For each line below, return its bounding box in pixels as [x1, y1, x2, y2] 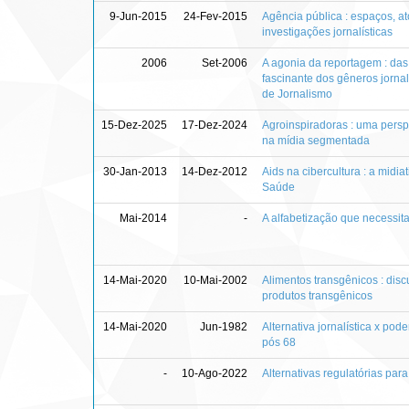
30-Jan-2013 [103, 164, 167, 178]
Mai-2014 [120, 211, 167, 225]
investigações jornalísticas [262, 25, 393, 38]
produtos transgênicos [262, 288, 372, 302]
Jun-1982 [200, 320, 247, 333]
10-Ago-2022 [182, 366, 247, 380]
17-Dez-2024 [182, 118, 247, 131]
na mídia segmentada [262, 133, 370, 147]
